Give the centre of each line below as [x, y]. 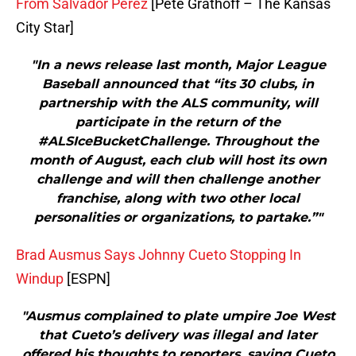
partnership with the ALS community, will [178, 103]
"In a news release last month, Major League [178, 65]
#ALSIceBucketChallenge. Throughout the [178, 141]
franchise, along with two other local [178, 199]
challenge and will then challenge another [178, 180]
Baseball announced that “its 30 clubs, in [178, 84]
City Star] [45, 28]
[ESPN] [87, 279]
